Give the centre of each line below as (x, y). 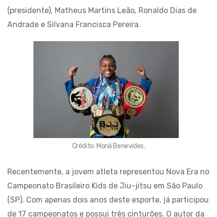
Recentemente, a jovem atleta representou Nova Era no (108, 172)
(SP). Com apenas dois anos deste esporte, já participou (108, 200)
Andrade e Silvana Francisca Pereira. (74, 24)
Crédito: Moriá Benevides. (108, 146)
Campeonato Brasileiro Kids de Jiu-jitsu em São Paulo (105, 186)
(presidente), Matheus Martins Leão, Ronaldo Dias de (102, 10)
